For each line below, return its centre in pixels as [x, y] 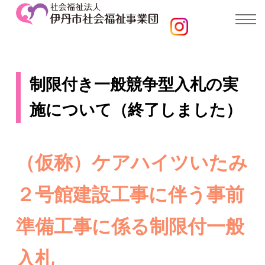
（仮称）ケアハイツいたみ [132, 163]
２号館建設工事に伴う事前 [130, 195]
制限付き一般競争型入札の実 [134, 85]
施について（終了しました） [135, 110]
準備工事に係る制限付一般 [130, 227]
